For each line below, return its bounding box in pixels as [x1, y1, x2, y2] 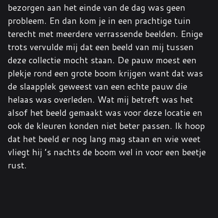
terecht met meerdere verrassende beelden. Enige [8, 27, 203, 40]
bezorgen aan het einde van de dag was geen [8, 1, 185, 14]
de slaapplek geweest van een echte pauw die [8, 80, 187, 92]
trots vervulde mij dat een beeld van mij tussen [8, 40, 194, 53]
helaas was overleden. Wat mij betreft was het [8, 93, 193, 106]
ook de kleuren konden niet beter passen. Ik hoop [8, 119, 205, 132]
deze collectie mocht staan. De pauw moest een [8, 54, 197, 66]
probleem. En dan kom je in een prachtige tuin [8, 14, 191, 27]
